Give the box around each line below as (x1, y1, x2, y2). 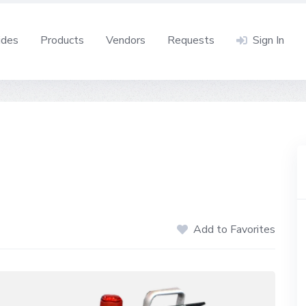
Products (40, 32, 84, 48)
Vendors (106, 32, 145, 48)
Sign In (253, 32, 284, 48)
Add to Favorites (193, 222, 276, 238)
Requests (167, 32, 214, 48)
